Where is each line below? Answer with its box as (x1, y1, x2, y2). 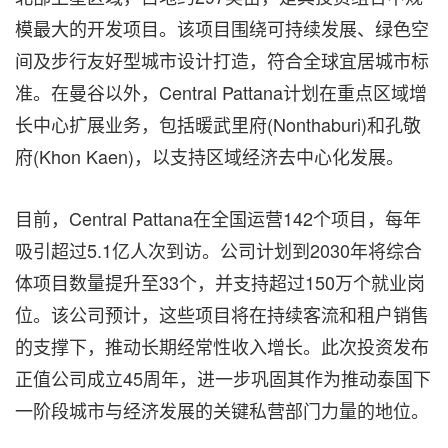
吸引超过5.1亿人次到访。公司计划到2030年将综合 (15, 237, 422, 264)
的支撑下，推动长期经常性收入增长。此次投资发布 (15, 333, 429, 360)
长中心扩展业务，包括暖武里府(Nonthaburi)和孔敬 (15, 111, 421, 138)
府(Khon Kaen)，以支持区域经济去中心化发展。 (15, 143, 404, 170)
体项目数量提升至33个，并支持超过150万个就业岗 (15, 269, 425, 296)
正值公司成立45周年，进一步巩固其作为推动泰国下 (15, 365, 431, 392)
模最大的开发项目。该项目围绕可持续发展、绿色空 (15, 15, 429, 42)
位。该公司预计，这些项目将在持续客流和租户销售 (15, 301, 429, 328)
